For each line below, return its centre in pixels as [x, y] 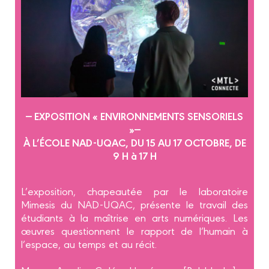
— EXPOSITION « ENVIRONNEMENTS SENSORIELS [134, 116]
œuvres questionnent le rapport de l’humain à [134, 231]
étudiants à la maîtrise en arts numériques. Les [134, 217]
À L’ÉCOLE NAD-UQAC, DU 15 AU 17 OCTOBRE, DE [134, 142]
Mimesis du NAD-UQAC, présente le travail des [134, 204]
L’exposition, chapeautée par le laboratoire [134, 191]
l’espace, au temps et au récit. [89, 244]
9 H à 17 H [134, 156]
